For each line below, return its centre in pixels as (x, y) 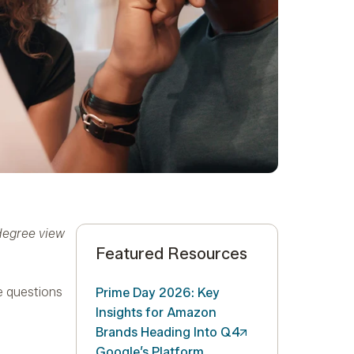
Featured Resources (171, 254)
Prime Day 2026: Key (158, 293)
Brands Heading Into (158, 333)
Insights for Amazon (156, 313)
